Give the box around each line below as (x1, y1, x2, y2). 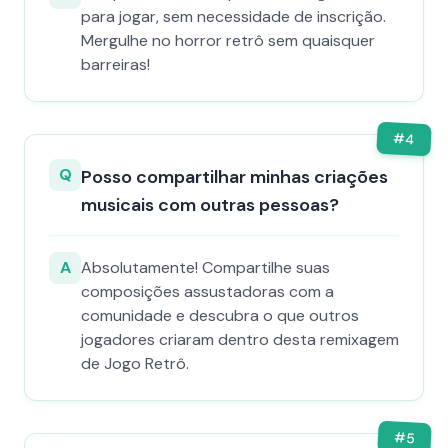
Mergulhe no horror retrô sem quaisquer (81, 30, 375, 51)
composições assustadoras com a (81, 281, 334, 302)
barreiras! (81, 54, 150, 75)
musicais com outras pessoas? (81, 193, 339, 217)
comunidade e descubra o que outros (81, 305, 359, 326)
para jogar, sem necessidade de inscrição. (81, 6, 386, 27)
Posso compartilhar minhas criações (81, 165, 388, 189)
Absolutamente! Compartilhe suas (81, 257, 330, 278)
